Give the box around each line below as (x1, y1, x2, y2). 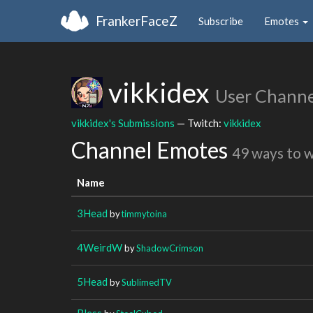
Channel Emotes (71, 136, 232, 163)
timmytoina (122, 208, 167, 219)
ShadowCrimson (136, 242, 203, 254)
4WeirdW (77, 240, 122, 254)
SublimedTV (122, 276, 172, 288)
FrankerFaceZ (96, 12, 177, 29)
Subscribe (198, 14, 243, 27)
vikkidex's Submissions (71, 116, 175, 129)
